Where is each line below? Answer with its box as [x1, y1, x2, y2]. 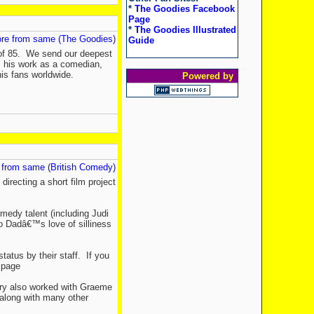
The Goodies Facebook [134, 3, 235, 14]
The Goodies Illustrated [134, 24, 236, 35]
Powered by [182, 71, 236, 81]
